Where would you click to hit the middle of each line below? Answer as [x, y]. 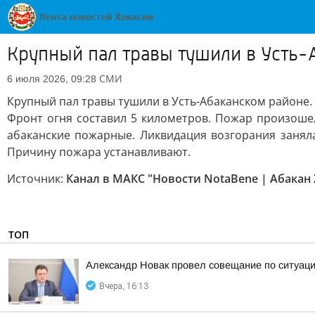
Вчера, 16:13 [124, 286]
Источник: [37, 179]
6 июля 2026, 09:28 [52, 79]
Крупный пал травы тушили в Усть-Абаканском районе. [160, 101]
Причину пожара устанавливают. [99, 152]
